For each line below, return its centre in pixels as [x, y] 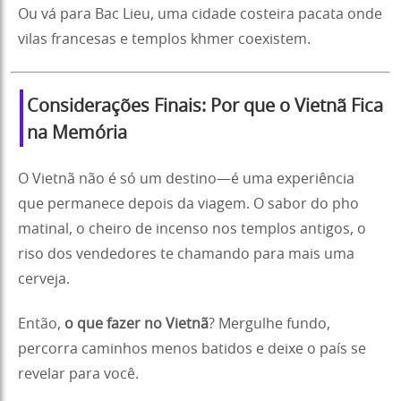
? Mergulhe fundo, [269, 324]
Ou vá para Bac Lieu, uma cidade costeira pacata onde [200, 14]
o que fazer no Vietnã [137, 324]
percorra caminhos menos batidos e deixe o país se [192, 349]
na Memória [77, 133]
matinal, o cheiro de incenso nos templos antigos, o [192, 229]
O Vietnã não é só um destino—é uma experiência [186, 179]
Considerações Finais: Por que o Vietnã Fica [205, 106]
